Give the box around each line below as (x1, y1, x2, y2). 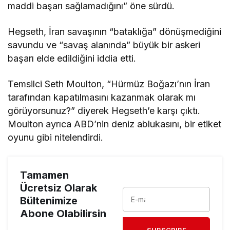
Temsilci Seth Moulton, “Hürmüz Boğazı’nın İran (8, 78, 210, 89)
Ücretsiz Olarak (20, 181, 97, 194)
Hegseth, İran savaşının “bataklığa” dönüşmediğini (8, 26, 222, 37)
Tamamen (20, 168, 69, 181)
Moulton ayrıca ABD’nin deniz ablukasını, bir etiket (8, 118, 222, 129)
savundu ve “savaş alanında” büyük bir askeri (8, 39, 201, 50)
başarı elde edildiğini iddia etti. (8, 52, 137, 64)
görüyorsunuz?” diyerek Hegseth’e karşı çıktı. (8, 105, 201, 116)
